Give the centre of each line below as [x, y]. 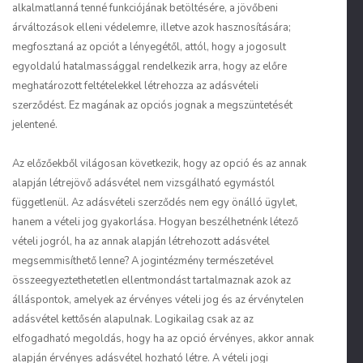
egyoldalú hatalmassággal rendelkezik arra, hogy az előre [149, 66]
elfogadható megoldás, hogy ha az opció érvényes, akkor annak [163, 339]
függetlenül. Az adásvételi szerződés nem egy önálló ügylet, [155, 203]
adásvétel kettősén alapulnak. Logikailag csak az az [133, 319]
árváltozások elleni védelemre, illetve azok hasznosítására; [152, 28]
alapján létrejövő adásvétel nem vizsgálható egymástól [143, 183]
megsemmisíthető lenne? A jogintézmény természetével [143, 261]
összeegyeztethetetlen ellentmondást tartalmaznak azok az [152, 280]
